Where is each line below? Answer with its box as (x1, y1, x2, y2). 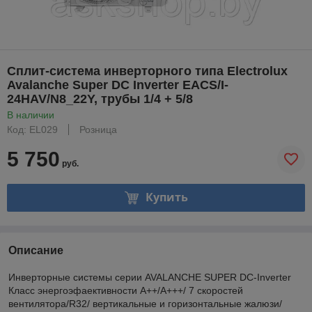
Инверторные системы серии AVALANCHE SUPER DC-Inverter (8, 271, 291, 283)
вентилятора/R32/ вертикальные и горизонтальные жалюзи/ (8, 297, 282, 309)
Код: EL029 (7, 123, 58, 135)
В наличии (7, 109, 54, 120)
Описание (8, 244, 63, 256)
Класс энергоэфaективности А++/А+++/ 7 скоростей (8, 284, 243, 296)
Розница (79, 123, 117, 135)
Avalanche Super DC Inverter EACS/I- (7, 77, 228, 92)
